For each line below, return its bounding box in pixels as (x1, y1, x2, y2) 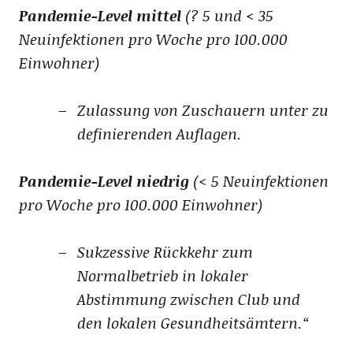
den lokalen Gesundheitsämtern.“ (76, 311, 309, 333)
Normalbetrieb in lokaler (76, 264, 248, 286)
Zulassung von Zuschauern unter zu (76, 98, 329, 121)
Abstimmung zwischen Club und (76, 288, 300, 310)
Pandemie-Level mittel (18, 4, 181, 26)
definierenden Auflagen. (76, 122, 242, 144)
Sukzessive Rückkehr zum (76, 240, 253, 262)
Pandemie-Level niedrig (18, 169, 189, 191)
